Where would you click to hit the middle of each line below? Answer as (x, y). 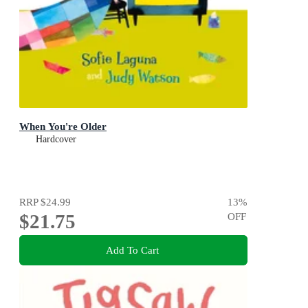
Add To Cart (132, 250)
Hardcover (56, 139)
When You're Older (63, 126)
